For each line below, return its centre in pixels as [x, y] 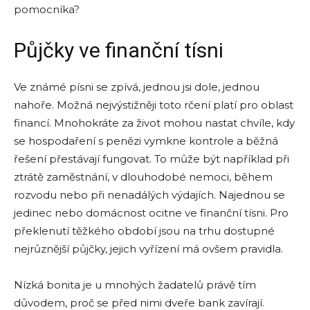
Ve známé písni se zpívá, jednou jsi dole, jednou [137, 87]
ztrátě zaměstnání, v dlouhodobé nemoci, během [143, 177]
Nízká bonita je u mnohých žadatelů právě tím [135, 285]
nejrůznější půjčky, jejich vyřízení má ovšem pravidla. [148, 249]
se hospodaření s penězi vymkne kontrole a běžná [146, 141]
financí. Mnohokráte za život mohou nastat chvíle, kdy [154, 123]
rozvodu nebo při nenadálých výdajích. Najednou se [149, 195]
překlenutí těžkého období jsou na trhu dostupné [144, 231]
